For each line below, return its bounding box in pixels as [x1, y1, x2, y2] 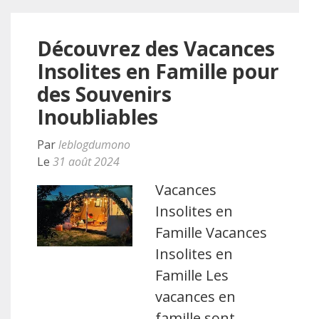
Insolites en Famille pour [37, 58, 279, 85]
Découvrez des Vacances [37, 35, 275, 62]
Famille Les [155, 266, 229, 285]
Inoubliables [37, 103, 158, 130]
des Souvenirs [37, 80, 172, 108]
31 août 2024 [53, 154, 120, 169]
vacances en [155, 287, 236, 306]
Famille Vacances [155, 223, 268, 242]
